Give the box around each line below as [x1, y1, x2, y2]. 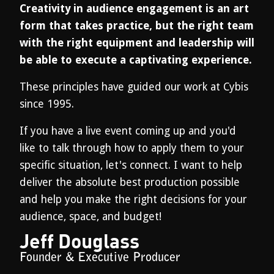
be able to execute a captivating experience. [20, 54, 252, 66]
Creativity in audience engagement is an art [20, 2, 249, 15]
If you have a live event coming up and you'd [20, 125, 236, 137]
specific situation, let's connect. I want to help [20, 159, 242, 171]
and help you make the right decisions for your [20, 193, 247, 206]
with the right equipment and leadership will [20, 37, 254, 49]
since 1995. [20, 98, 74, 110]
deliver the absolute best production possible [20, 176, 240, 188]
